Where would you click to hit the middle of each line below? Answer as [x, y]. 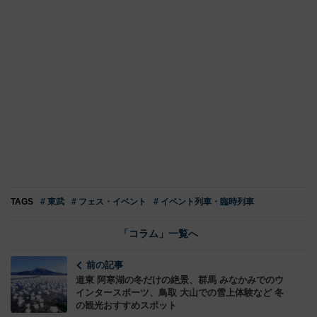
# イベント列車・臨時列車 [204, 202]
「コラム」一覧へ [158, 234]
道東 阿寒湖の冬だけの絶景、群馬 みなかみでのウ [180, 280]
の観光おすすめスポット [126, 306]
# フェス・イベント [109, 202]
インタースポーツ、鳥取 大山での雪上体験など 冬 [180, 293]
